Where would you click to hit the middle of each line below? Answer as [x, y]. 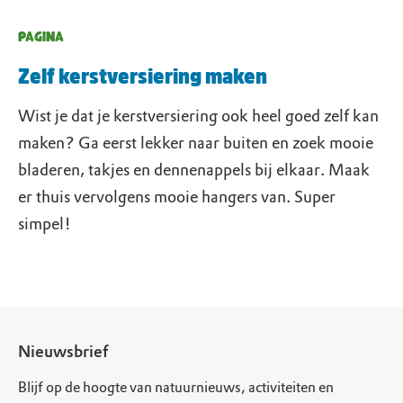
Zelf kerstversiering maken [143, 74]
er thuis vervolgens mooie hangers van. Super [177, 197]
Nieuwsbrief [63, 352]
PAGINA [41, 37]
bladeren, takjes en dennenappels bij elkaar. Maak [194, 170]
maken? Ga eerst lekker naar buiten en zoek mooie [196, 143]
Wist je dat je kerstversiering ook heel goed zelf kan [198, 116]
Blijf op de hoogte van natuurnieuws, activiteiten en [176, 387]
